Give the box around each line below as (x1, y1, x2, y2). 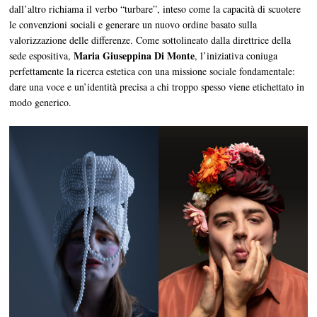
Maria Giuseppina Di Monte (74, 47, 195, 63)
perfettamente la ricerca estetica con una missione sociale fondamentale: (9, 64, 296, 78)
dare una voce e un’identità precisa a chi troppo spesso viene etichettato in (9, 79, 305, 93)
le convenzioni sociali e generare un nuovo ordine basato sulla (9, 17, 258, 31)
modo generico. (9, 95, 72, 109)
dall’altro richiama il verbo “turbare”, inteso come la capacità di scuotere (9, 1, 301, 16)
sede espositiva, (9, 48, 74, 62)
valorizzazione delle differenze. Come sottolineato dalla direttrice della (9, 33, 292, 47)
